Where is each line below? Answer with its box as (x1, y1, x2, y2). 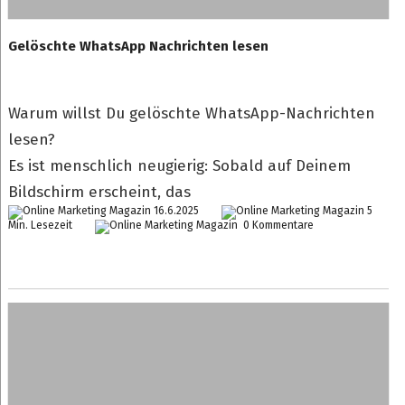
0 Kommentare (240, 219, 314, 231)
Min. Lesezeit (7, 219, 72, 231)
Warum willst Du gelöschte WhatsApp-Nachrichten (7, 104, 375, 123)
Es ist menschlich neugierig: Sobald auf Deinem (7, 156, 351, 175)
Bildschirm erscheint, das (7, 183, 191, 202)
